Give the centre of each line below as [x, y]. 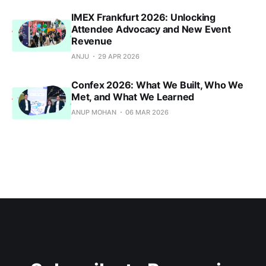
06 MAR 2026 [147, 113]
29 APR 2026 [119, 57]
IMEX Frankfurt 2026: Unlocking [143, 18]
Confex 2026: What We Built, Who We [157, 85]
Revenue [92, 41]
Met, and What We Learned [133, 97]
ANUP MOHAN [94, 113]
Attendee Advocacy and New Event [151, 29]
